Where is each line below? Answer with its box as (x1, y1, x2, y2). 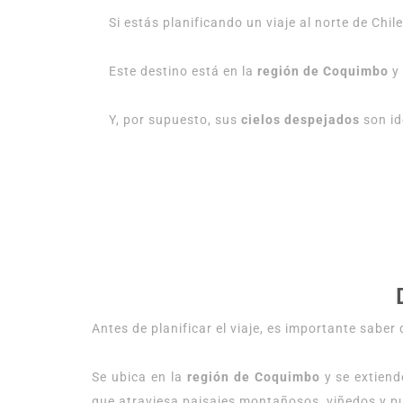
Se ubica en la (92, 370, 187, 384)
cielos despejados (240, 112, 360, 127)
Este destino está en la (108, 64, 257, 78)
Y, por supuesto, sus (108, 112, 241, 127)
